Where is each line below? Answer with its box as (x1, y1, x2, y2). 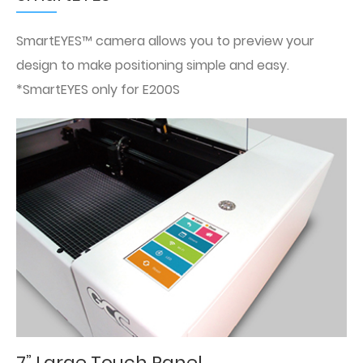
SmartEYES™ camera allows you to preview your (16, 31, 314, 50)
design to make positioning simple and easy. (16, 55, 289, 75)
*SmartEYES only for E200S (16, 79, 180, 99)
